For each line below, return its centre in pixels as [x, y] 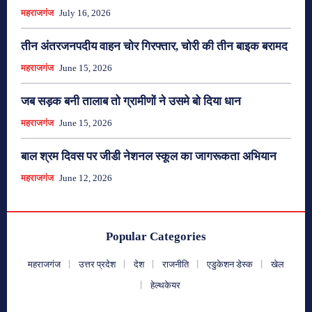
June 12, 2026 [86, 178]
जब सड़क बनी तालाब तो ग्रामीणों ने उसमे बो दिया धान [131, 101]
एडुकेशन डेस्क [230, 264]
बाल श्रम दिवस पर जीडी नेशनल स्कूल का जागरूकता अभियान [149, 156]
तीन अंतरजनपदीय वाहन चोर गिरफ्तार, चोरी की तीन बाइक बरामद [154, 46]
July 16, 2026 [85, 13]
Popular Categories [156, 236]
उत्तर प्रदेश [97, 264]
